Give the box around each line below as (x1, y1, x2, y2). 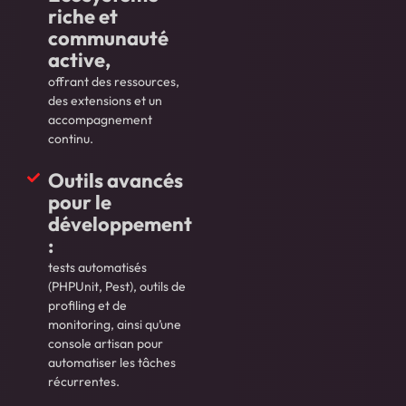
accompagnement (47, 111, 152, 129)
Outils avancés (47, 168, 183, 194)
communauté (47, 25, 169, 52)
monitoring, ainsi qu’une (47, 316, 181, 333)
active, (47, 47, 111, 73)
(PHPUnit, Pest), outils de (47, 278, 186, 295)
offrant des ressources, (47, 73, 179, 91)
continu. (47, 130, 93, 148)
